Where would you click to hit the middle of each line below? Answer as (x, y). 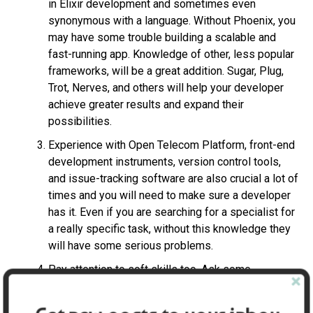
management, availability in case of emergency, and (173, 303)
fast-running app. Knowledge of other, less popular (171, 54)
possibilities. (80, 121)
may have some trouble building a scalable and (162, 37)
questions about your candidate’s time (140, 286)
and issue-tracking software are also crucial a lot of (173, 178)
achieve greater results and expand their (146, 104)
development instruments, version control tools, (164, 161)
